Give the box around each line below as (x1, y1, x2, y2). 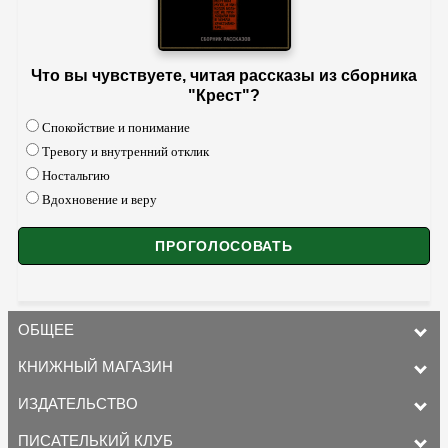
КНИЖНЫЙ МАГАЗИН (18, 358, 173, 376)
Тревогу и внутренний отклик (42, 144, 209, 160)
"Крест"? (188, 87, 260, 105)
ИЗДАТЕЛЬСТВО (18, 395, 138, 413)
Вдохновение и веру (42, 192, 157, 208)
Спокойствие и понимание (42, 120, 190, 136)
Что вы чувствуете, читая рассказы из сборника (31, 67, 417, 85)
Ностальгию (42, 168, 110, 184)
